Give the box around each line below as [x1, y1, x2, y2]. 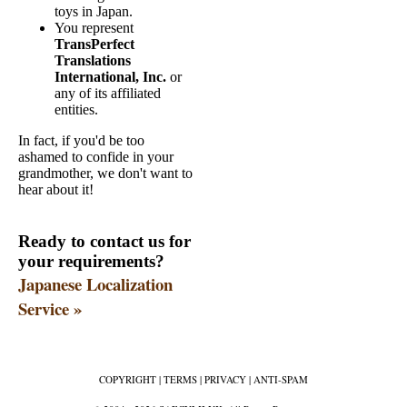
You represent [55, 19, 134, 35]
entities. [55, 101, 98, 117]
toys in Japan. [55, 3, 133, 19]
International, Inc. [55, 68, 166, 84]
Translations [55, 52, 131, 68]
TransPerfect [55, 35, 134, 52]
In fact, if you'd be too [18, 132, 144, 148]
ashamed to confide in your [18, 148, 174, 164]
